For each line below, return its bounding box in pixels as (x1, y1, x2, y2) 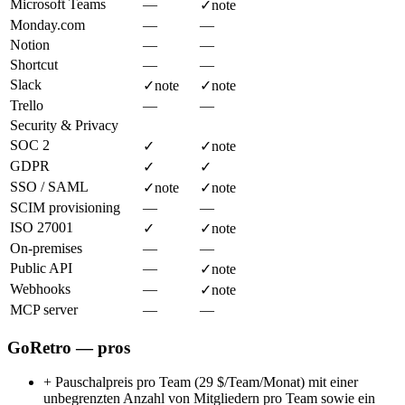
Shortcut (10, 56, 58, 72)
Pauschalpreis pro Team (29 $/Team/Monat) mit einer (52, 374, 358, 391)
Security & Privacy (10, 117, 118, 133)
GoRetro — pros (7, 337, 130, 357)
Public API (10, 259, 72, 276)
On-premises (10, 240, 82, 256)
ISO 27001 (10, 219, 73, 235)
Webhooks (10, 280, 71, 297)
